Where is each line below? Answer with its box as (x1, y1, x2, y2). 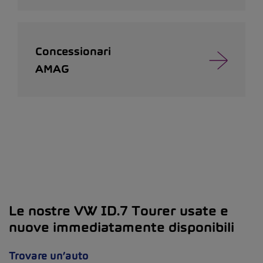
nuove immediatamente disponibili (9, 219, 234, 235)
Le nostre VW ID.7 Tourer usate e (9, 203, 228, 219)
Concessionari (35, 45, 111, 58)
